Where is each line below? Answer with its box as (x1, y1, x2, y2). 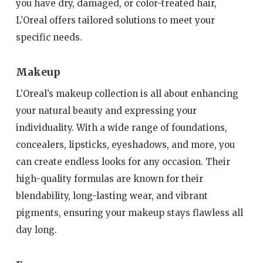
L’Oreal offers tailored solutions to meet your (15, 14, 215, 26)
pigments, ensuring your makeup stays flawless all (15, 207, 243, 219)
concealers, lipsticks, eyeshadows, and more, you (15, 139, 235, 151)
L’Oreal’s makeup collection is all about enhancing (15, 88, 238, 100)
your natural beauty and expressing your (15, 105, 197, 117)
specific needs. (15, 31, 82, 43)
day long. (15, 224, 57, 236)
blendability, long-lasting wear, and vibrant (15, 190, 208, 202)
